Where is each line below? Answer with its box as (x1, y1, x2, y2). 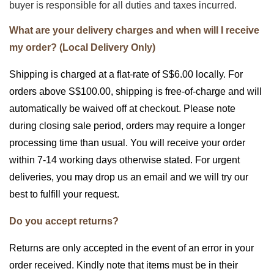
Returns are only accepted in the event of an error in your (9, 243, 254, 254)
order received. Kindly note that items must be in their (9, 260, 238, 271)
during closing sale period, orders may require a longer (9, 120, 245, 131)
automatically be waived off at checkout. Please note (9, 103, 235, 114)
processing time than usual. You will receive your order (9, 138, 245, 149)
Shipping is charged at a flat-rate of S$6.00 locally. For (9, 69, 243, 80)
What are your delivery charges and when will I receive (9, 25, 259, 36)
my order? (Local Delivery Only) (9, 42, 155, 53)
